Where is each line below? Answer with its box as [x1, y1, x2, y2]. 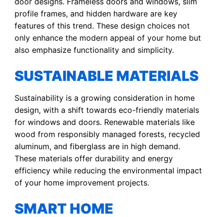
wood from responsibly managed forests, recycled [15, 129, 200, 139]
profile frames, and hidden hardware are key [15, 8, 177, 18]
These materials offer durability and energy [15, 153, 173, 163]
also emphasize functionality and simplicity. [15, 45, 174, 55]
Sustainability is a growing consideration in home [15, 93, 195, 103]
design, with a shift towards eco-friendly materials [15, 105, 199, 115]
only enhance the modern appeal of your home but [15, 32, 201, 43]
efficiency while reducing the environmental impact [15, 165, 202, 175]
